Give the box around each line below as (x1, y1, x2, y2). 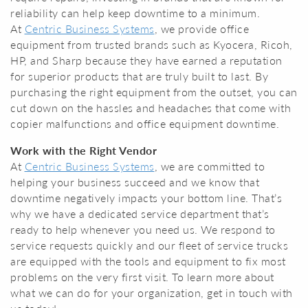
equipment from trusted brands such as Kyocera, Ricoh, (10, 38, 293, 51)
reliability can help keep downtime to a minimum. (10, 6, 260, 19)
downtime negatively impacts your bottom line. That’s (10, 191, 282, 204)
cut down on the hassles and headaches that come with (10, 101, 291, 114)
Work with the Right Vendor (10, 144, 157, 157)
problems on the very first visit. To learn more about (10, 270, 274, 283)
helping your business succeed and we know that (10, 175, 259, 188)
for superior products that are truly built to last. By (10, 69, 268, 82)
